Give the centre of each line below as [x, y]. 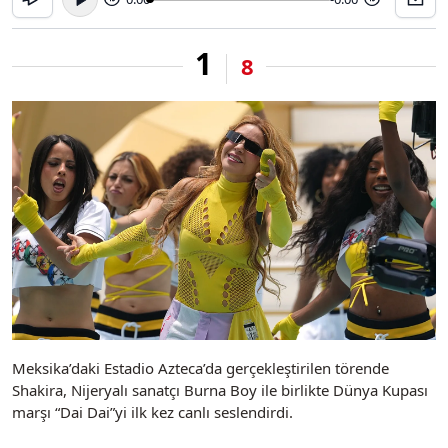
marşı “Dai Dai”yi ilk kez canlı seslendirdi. [152, 411]
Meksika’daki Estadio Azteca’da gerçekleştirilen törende [200, 367]
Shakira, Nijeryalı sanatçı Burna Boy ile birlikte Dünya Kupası [220, 389]
